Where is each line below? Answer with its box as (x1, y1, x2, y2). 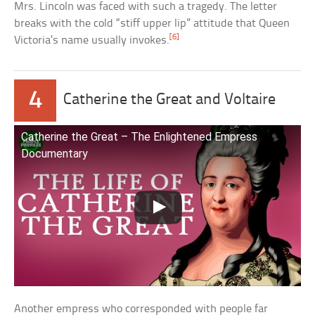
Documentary (21, 146, 89, 160)
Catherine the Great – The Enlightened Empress (21, 129, 258, 143)
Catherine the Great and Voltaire (63, 91, 276, 108)
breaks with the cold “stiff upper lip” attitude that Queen (14, 17, 290, 30)
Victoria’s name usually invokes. (14, 34, 170, 46)
